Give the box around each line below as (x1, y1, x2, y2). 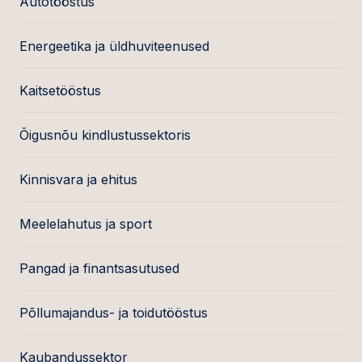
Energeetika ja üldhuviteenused (19, 38, 209, 54)
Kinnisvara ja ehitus (19, 171, 137, 187)
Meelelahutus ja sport (19, 216, 152, 232)
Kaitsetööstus (19, 82, 101, 99)
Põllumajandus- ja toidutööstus (19, 305, 208, 321)
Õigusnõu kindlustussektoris (19, 127, 191, 143)
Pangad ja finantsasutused (19, 260, 179, 276)
